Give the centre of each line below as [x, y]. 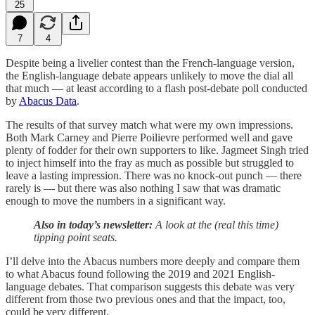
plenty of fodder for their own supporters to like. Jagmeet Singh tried [157, 150]
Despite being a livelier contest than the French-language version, [150, 63]
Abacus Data [48, 101]
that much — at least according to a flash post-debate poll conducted [156, 88]
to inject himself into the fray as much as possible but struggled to [150, 162]
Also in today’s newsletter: [95, 224]
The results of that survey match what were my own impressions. [149, 124]
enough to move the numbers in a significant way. [116, 200]
